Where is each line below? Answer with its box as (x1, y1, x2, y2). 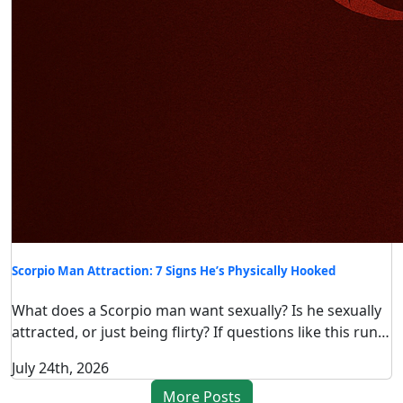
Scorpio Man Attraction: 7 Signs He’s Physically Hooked (12, 262, 336, 279)
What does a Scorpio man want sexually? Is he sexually (12, 300, 381, 321)
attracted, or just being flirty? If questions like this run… (12, 322, 390, 343)
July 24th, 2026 (12, 358, 109, 379)
